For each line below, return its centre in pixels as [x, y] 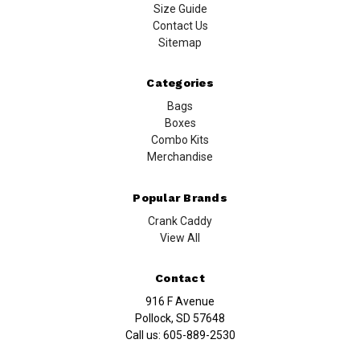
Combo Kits [180, 140]
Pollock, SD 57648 [180, 319]
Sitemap [180, 42]
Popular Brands [180, 197]
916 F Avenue [180, 302]
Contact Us [180, 25]
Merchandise [180, 157]
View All [180, 237]
